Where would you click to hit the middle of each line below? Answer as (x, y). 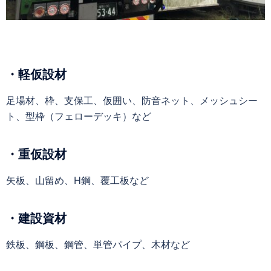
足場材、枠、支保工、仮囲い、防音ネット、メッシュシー (132, 100)
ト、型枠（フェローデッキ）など (79, 116)
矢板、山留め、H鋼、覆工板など (77, 180)
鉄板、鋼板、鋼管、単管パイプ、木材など (98, 244)
